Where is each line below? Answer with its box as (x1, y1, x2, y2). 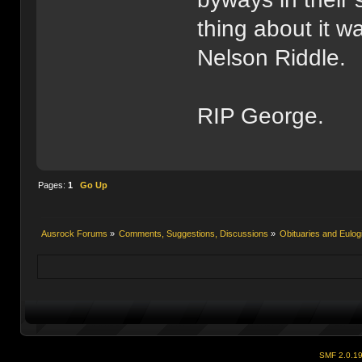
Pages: (37, 179, 68, 190)
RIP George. (197, 103, 325, 128)
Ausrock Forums (40, 228, 107, 238)
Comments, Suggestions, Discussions (119, 228, 269, 238)
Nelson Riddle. (197, 44, 347, 70)
